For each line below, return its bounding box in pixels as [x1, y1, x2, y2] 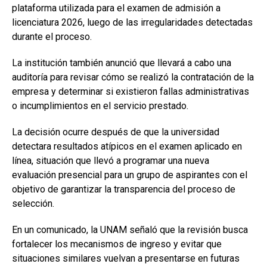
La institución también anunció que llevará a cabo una [12, 57, 231, 69]
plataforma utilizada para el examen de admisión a [12, 2, 221, 14]
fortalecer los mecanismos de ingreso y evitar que [12, 238, 222, 250]
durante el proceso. [12, 31, 92, 43]
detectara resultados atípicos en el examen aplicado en [12, 141, 242, 153]
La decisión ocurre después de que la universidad [12, 126, 219, 138]
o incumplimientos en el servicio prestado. [12, 100, 188, 112]
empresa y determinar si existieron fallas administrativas [12, 86, 249, 98]
